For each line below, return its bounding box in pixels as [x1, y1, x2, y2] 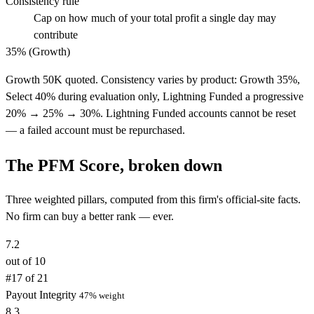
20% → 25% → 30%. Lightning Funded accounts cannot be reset [6, 107, 296, 119]
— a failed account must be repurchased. [6, 123, 185, 136]
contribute [34, 28, 78, 41]
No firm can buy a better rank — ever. [6, 210, 174, 223]
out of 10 [6, 255, 46, 268]
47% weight [79, 290, 125, 301]
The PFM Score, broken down [6, 156, 222, 175]
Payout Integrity [6, 289, 79, 301]
